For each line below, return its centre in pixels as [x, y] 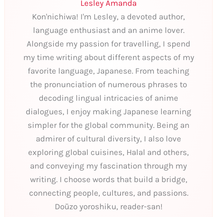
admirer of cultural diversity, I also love [108, 138]
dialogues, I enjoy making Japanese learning [108, 111]
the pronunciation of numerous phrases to [108, 84]
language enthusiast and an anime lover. [108, 30]
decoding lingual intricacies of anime [108, 98]
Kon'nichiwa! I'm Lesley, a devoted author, [108, 16]
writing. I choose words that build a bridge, [108, 179]
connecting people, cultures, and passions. [108, 193]
